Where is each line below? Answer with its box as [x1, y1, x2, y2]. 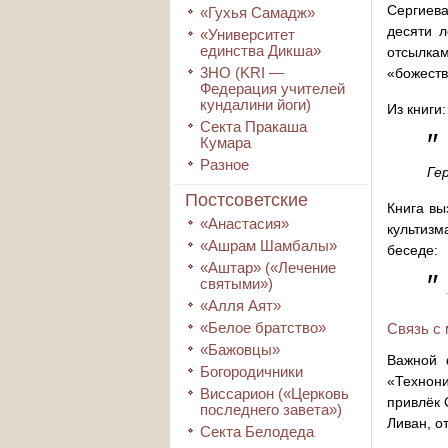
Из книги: [387, 101, 446, 117]
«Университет [200, 26, 295, 43]
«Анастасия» [200, 215, 289, 232]
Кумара [200, 134, 251, 151]
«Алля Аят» [200, 297, 281, 314]
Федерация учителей [200, 80, 345, 97]
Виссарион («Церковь [200, 385, 349, 402]
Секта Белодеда [200, 423, 314, 440]
